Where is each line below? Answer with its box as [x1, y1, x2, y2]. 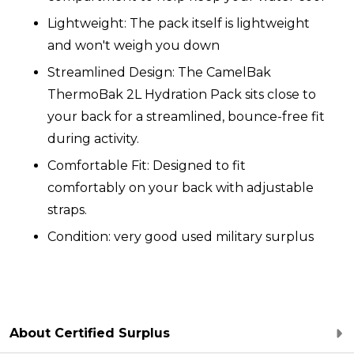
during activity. [47, 131, 139, 146]
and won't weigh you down [47, 38, 220, 53]
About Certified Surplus [9, 326, 170, 341]
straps [47, 202, 85, 217]
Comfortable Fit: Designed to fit [47, 158, 246, 173]
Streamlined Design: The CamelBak [47, 65, 271, 80]
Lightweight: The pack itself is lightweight [47, 16, 310, 31]
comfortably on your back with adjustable [47, 180, 314, 195]
